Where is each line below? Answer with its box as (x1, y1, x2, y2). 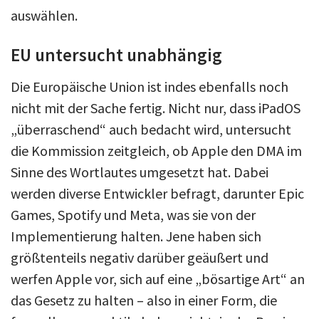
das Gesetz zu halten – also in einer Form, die (11, 291, 277, 309)
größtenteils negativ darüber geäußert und (11, 248, 268, 266)
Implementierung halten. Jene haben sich (11, 226, 261, 245)
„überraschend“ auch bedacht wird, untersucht (11, 120, 291, 138)
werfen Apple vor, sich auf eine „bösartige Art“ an (11, 269, 305, 288)
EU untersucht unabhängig (11, 43, 222, 66)
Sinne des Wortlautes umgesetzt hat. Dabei (11, 162, 268, 181)
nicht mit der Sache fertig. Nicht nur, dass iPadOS (11, 98, 300, 117)
